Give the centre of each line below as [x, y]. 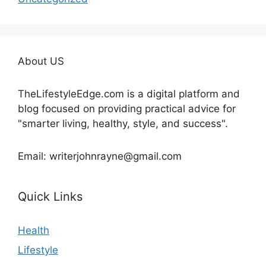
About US [41, 61]
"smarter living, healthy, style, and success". [123, 123]
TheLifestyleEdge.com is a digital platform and [129, 94]
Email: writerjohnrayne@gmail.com [100, 156]
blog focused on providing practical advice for [127, 108]
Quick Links [50, 196]
